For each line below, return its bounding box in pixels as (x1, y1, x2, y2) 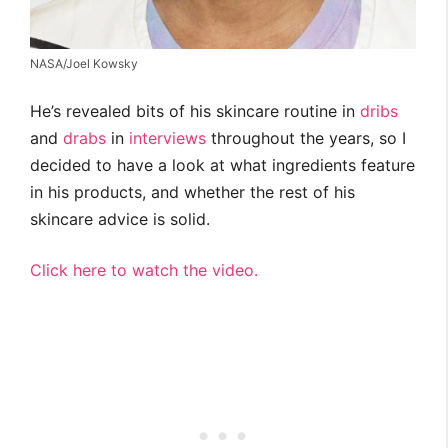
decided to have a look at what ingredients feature (30, 155, 415, 176)
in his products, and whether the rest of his (30, 182, 355, 203)
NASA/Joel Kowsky (30, 56, 138, 72)
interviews (129, 128, 206, 149)
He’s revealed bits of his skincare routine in (30, 101, 360, 122)
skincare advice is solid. (30, 209, 210, 230)
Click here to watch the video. (30, 260, 258, 281)
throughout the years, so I (206, 128, 406, 149)
